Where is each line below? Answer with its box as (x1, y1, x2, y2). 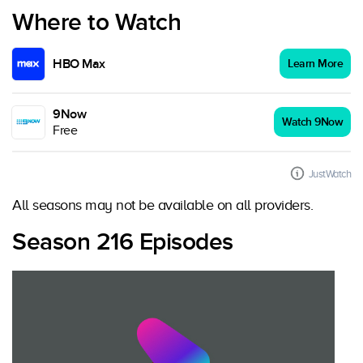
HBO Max (53, 56, 105, 72)
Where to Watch (12, 8, 181, 37)
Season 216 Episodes (12, 228, 233, 257)
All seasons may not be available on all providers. (12, 197, 313, 213)
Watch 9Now (282, 115, 343, 129)
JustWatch (308, 168, 351, 180)
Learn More (288, 57, 343, 70)
